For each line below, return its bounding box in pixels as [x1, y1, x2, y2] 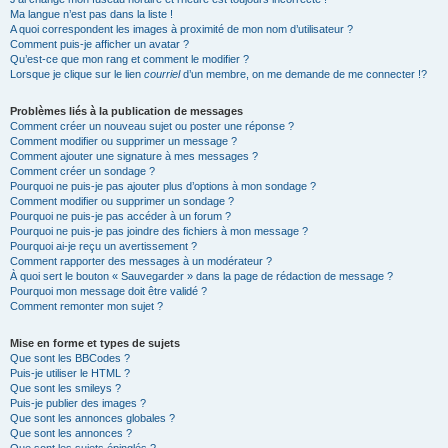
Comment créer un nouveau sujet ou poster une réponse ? [10, 120, 294, 132]
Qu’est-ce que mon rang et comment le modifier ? [10, 53, 249, 65]
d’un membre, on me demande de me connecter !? [180, 68, 427, 80]
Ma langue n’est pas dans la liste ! [10, 8, 173, 20]
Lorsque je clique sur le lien [10, 68, 144, 80]
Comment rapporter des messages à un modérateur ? [10, 255, 272, 267]
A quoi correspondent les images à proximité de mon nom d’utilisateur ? [10, 23, 353, 35]
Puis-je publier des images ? [10, 397, 146, 409]
